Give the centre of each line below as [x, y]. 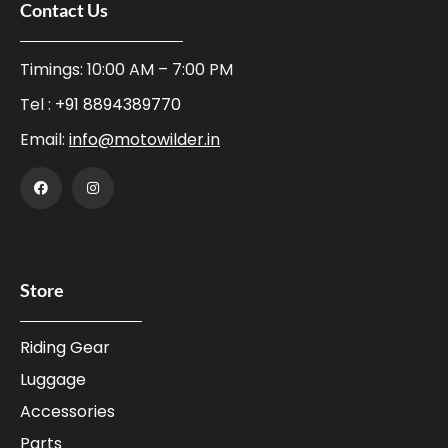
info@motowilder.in [144, 139]
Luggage [53, 379]
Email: [44, 139]
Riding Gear [65, 347]
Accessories [67, 411]
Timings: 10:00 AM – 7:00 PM [126, 69]
